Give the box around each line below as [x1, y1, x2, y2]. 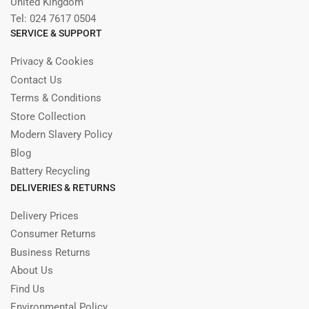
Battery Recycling [10, 165, 90, 178]
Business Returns [10, 246, 90, 259]
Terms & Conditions [10, 92, 101, 105]
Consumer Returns [10, 228, 96, 241]
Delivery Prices [10, 209, 79, 222]
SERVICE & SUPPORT [10, 28, 102, 39]
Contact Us [10, 73, 62, 86]
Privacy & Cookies [10, 55, 94, 68]
